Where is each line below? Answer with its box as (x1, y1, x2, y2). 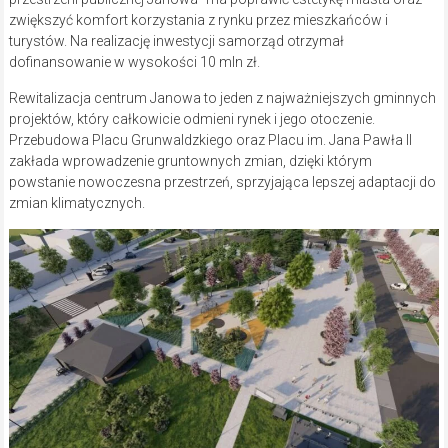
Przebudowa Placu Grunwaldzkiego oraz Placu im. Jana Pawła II (8, 132, 412, 149)
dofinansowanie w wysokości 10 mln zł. (8, 54, 260, 71)
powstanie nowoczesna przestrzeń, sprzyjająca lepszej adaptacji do (8, 174, 436, 191)
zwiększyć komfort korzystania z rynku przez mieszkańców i (8, 12, 388, 29)
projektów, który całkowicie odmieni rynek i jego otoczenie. (8, 111, 375, 128)
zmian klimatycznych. (8, 195, 145, 212)
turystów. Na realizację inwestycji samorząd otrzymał (8, 33, 344, 50)
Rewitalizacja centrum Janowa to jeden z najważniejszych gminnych (8, 90, 436, 107)
